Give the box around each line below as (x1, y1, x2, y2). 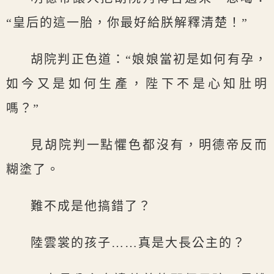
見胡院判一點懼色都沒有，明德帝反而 (31, 138, 268, 152)
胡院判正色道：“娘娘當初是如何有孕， (31, 53, 268, 67)
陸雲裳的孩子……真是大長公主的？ (31, 236, 246, 250)
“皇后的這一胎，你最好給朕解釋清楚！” (6, 16, 248, 30)
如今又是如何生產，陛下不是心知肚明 (6, 77, 268, 91)
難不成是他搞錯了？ (31, 199, 152, 213)
